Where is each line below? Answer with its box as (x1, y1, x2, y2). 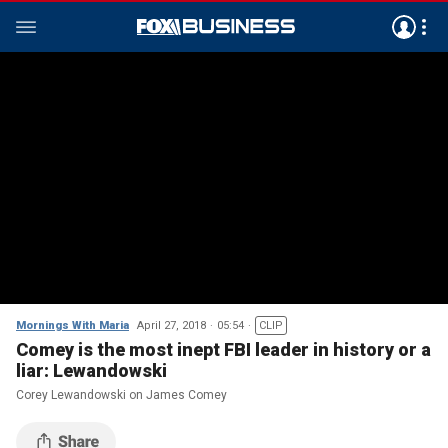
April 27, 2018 (137, 319, 206, 332)
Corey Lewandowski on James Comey (16, 388, 227, 402)
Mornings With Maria (16, 319, 129, 332)
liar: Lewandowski (16, 360, 167, 381)
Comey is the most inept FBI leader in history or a (16, 339, 431, 360)
